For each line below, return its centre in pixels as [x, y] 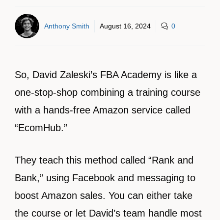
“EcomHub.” [41, 128]
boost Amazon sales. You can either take [104, 195]
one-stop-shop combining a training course [108, 92]
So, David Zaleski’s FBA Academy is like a [106, 75]
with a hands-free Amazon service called [103, 110]
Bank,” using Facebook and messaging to [105, 178]
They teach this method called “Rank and [104, 160]
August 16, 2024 [125, 26]
